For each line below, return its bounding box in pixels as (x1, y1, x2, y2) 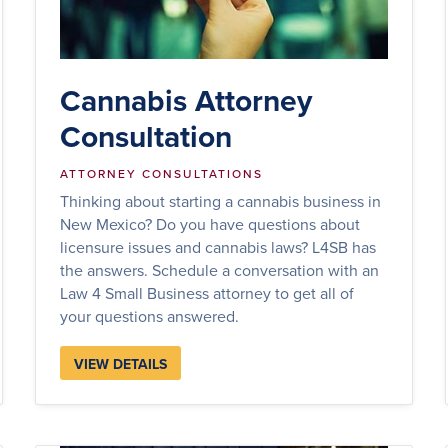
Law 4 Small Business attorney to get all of (59, 281, 354, 304)
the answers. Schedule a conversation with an (59, 258, 379, 281)
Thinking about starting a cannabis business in (59, 189, 381, 212)
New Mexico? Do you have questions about (59, 212, 360, 235)
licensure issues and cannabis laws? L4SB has (59, 235, 376, 258)
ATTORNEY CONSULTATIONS (59, 164, 263, 182)
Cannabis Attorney (59, 78, 312, 122)
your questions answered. (59, 304, 239, 327)
